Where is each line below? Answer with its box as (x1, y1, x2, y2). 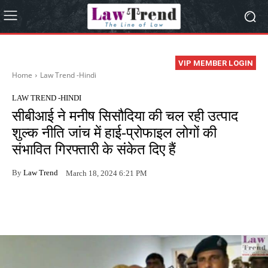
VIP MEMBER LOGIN (178, 59, 253, 68)
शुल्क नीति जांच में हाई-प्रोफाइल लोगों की (12, 125, 217, 141)
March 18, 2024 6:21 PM (66, 168, 147, 178)
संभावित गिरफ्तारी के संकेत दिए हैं (12, 142, 176, 158)
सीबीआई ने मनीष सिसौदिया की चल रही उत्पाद (12, 108, 238, 124)
